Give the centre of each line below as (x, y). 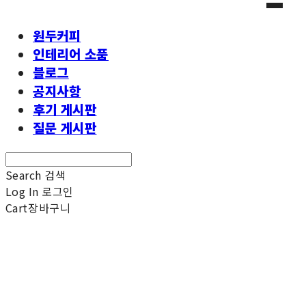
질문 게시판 (65, 127)
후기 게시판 (65, 109)
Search (24, 175)
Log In (22, 191)
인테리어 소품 (71, 53)
